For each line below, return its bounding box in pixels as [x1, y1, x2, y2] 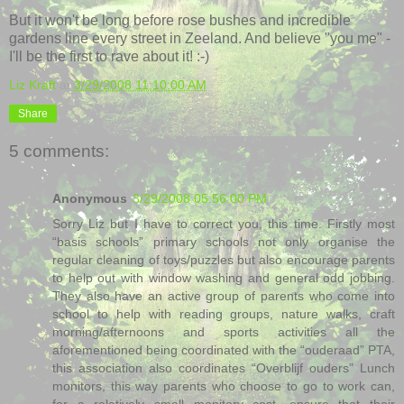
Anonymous [52, 190, 127, 206]
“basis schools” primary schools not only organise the [52, 234, 395, 249]
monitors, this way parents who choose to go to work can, [52, 378, 395, 393]
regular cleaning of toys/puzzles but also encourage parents [52, 252, 395, 267]
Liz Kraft [9, 77, 56, 92]
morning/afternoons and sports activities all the [52, 324, 395, 339]
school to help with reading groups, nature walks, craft [52, 306, 395, 321]
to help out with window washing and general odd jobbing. [52, 270, 395, 285]
